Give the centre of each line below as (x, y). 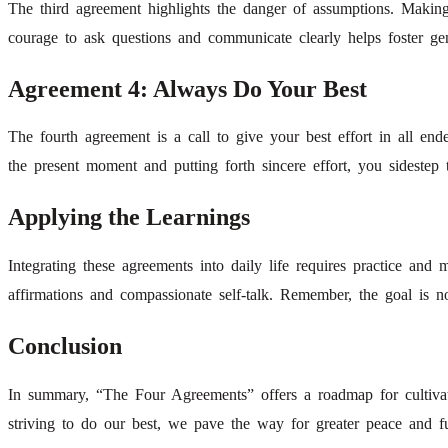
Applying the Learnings (129, 217)
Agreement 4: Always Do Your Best (187, 88)
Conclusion (65, 346)
